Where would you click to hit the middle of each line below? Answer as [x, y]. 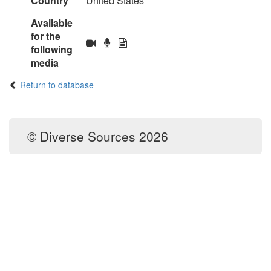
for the [45, 36]
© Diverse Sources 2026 [98, 136]
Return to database [57, 85]
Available [51, 23]
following [51, 49]
